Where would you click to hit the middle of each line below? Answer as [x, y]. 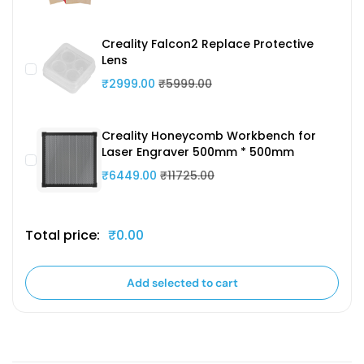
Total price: [63, 236]
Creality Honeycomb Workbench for [209, 135]
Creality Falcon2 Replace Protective [208, 44]
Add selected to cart [226, 283]
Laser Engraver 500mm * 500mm [198, 152]
